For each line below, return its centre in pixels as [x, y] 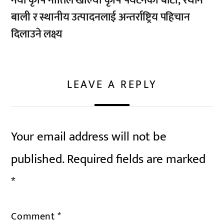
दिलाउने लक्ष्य [37, 34]
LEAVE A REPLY [112, 85]
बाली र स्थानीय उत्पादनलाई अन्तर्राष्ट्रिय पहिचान [100, 17]
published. [38, 159]
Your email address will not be [89, 137]
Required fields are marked [136, 159]
